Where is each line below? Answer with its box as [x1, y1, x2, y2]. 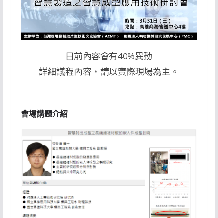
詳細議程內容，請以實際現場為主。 [38, 66, 179, 78]
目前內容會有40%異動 [65, 50, 153, 62]
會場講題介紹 [20, 109, 68, 120]
